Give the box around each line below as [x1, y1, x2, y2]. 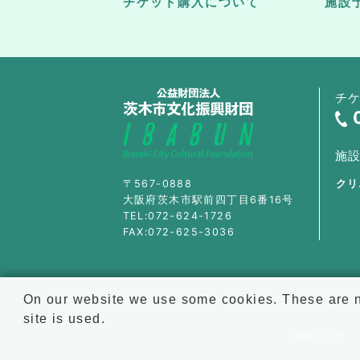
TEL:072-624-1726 [122, 209, 232, 222]
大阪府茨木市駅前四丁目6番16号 [122, 193, 294, 206]
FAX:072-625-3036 [122, 225, 235, 238]
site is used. [22, 312, 105, 325]
